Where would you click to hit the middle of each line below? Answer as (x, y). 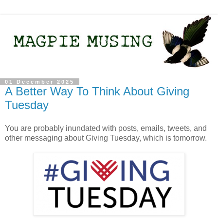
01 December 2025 (40, 82)
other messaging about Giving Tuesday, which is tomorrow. (106, 138)
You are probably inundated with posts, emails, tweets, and (106, 128)
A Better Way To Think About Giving (97, 91)
